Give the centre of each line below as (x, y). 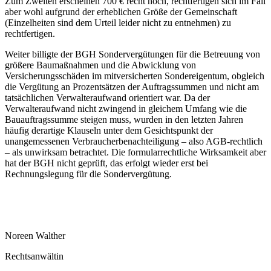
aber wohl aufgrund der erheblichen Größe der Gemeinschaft (121, 11)
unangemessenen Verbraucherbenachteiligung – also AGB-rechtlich (134, 141)
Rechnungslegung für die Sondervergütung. (88, 174)
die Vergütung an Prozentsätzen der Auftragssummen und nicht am (132, 87)
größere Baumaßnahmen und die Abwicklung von (100, 65)
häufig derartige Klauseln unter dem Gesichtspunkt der (109, 130)
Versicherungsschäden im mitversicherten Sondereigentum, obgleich (135, 76)
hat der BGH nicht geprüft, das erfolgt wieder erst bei (106, 163)
